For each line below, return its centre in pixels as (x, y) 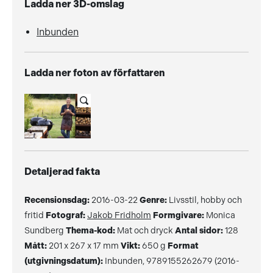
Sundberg (45, 230)
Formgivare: (179, 215)
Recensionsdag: (57, 200)
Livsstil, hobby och (204, 200)
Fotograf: (66, 215)
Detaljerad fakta (62, 171)
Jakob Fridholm (119, 215)
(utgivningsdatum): (64, 261)
